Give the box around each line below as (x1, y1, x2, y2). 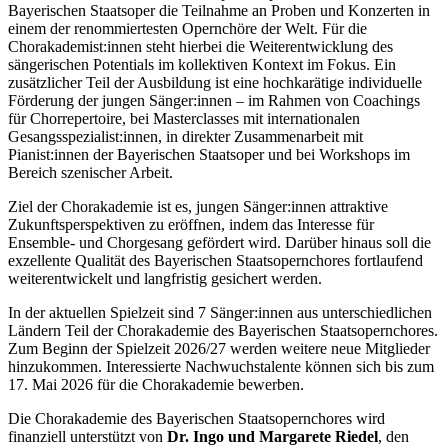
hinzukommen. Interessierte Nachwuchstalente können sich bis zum (8, 357, 434, 375)
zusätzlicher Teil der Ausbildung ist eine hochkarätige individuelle (8, 73, 422, 91)
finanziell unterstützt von (8, 427, 167, 445)
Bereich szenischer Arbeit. (8, 163, 173, 181)
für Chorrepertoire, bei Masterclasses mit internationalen (8, 109, 360, 127)
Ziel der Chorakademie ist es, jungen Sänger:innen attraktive (8, 197, 388, 215)
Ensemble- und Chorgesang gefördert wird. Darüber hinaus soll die (8, 233, 431, 251)
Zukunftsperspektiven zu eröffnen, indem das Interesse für (8, 215, 374, 233)
